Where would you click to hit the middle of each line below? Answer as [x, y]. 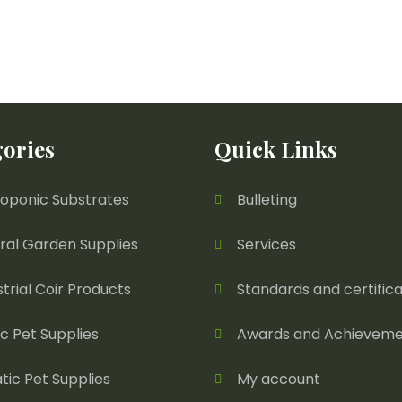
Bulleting [267, 200]
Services [267, 245]
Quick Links [276, 149]
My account [279, 379]
